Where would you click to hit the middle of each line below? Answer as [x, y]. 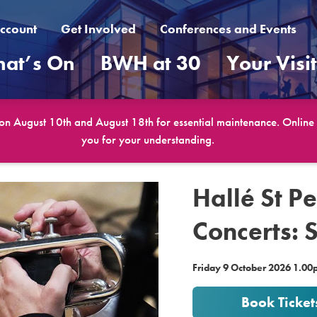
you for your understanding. [148, 139]
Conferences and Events [228, 29]
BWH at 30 [151, 63]
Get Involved [98, 29]
